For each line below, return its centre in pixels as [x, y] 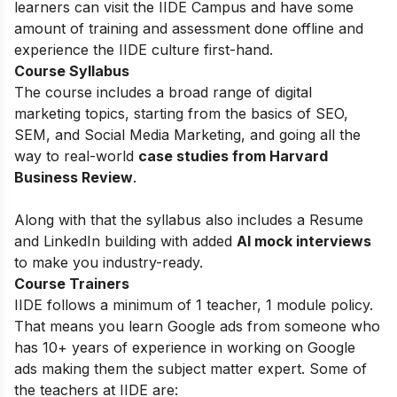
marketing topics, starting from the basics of [163, 113]
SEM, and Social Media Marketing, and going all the [187, 134]
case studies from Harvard [233, 156]
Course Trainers [74, 283]
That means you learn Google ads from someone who [197, 326]
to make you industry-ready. [109, 262]
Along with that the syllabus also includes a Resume [189, 219]
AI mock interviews [304, 241]
